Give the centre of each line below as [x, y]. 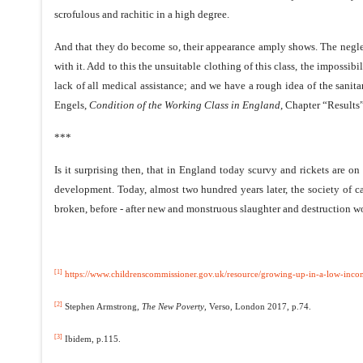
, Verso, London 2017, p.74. [258, 306]
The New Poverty [173, 306]
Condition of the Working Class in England [185, 105]
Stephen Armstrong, [102, 306]
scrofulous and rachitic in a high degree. [142, 14]
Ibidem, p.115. [92, 339]
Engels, [72, 105]
